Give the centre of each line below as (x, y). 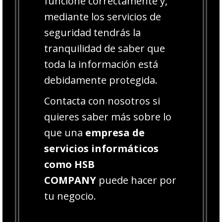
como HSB (69, 164)
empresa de (115, 132)
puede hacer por (136, 180)
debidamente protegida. (101, 80)
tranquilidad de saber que (105, 48)
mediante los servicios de (103, 16)
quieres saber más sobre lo (108, 116)
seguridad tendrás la (92, 32)
